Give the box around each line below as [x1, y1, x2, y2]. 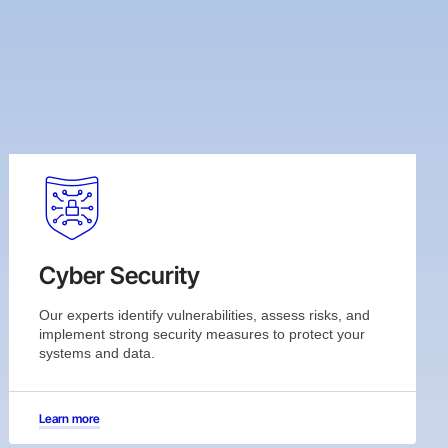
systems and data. [39, 344, 156, 361]
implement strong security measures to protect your [39, 325, 366, 342]
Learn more [39, 410, 101, 426]
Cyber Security [39, 260, 201, 290]
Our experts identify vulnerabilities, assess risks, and [39, 306, 371, 323]
